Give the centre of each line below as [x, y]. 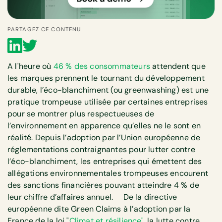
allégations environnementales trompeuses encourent [108, 173]
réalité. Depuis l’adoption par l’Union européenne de [104, 138]
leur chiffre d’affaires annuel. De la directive [92, 197]
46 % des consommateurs [102, 66]
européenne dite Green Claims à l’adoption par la [99, 209]
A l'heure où [30, 66]
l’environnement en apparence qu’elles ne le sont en [104, 126]
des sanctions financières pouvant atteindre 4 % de [104, 185]
